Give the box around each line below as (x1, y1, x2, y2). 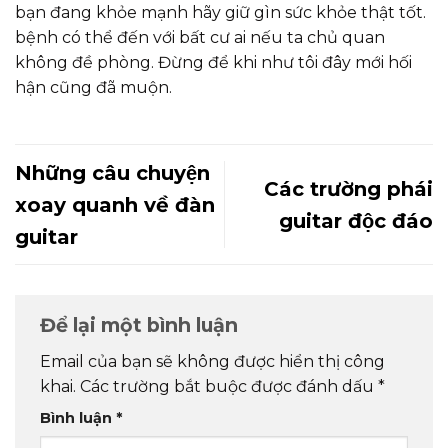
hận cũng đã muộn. (15, 77, 172, 97)
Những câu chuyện (15, 160, 210, 185)
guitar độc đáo (279, 208, 433, 233)
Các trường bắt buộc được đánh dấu (80, 377, 378, 397)
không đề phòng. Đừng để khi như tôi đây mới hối (15, 52, 412, 72)
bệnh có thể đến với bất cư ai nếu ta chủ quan (15, 27, 385, 47)
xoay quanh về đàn (15, 192, 215, 217)
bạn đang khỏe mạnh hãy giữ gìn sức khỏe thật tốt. (15, 2, 426, 22)
